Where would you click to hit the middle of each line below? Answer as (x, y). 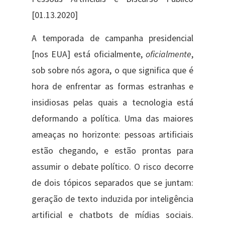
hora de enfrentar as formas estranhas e (113, 87)
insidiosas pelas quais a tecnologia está (113, 103)
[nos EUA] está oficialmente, (89, 54)
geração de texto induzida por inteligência (113, 199)
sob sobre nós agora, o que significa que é (113, 71)
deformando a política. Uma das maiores (113, 119)
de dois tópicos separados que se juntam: (113, 183)
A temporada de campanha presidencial (113, 38)
